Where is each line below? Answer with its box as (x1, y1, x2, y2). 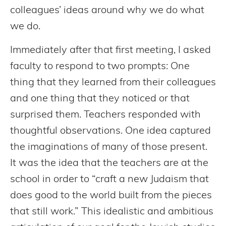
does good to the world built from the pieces (10, 190, 212, 201)
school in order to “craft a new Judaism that (10, 174, 209, 185)
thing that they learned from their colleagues (10, 77, 216, 88)
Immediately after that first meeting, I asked (10, 45, 211, 55)
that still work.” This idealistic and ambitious (10, 206, 213, 217)
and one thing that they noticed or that (10, 93, 190, 104)
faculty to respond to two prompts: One (10, 61, 190, 72)
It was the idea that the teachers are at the (10, 158, 208, 168)
